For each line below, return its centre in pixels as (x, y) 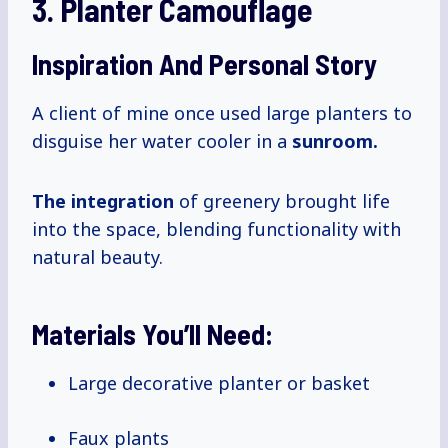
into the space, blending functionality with (216, 229)
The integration (103, 201)
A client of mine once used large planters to (222, 113)
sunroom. (335, 141)
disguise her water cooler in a (162, 141)
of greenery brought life (282, 201)
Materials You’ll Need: (152, 334)
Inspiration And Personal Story (204, 64)
